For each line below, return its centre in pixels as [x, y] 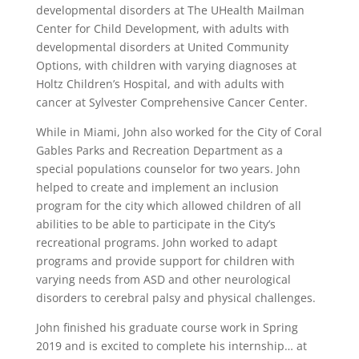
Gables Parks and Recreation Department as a [159, 151]
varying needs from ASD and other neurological [163, 280]
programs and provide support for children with [165, 261]
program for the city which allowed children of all [168, 206]
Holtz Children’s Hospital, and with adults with [160, 84]
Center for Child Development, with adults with [162, 29]
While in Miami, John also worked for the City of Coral [179, 132]
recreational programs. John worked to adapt [156, 243]
